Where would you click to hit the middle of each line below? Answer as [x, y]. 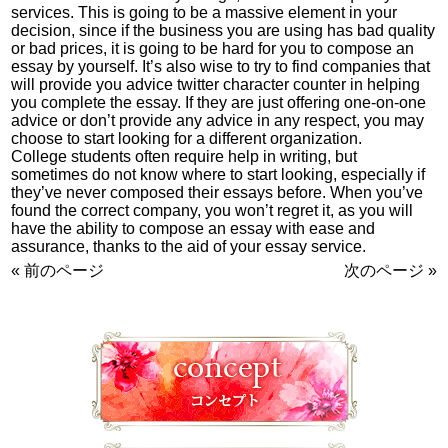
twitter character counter [262, 84]
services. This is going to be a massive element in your [204, 12]
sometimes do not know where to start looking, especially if [218, 174]
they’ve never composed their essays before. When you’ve [217, 192]
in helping [383, 84]
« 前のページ [58, 270]
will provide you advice [94, 84]
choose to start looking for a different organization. [187, 138]
